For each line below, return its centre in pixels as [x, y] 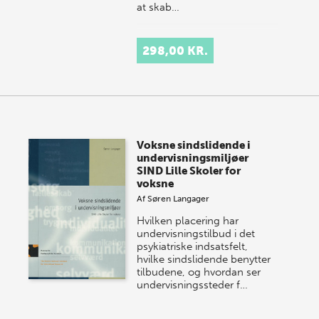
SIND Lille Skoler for [189, 171]
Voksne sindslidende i [194, 146]
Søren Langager [179, 199]
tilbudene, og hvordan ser [199, 272]
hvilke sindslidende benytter [204, 260]
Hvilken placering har [188, 221]
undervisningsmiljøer [193, 158]
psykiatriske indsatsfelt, [193, 247]
